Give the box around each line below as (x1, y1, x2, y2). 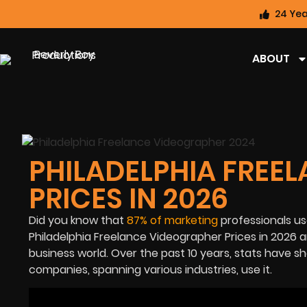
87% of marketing (127, 212, 221, 228)
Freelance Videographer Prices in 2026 (91, 228, 297, 245)
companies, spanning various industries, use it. (29, 261, 275, 278)
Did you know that (29, 212, 127, 228)
